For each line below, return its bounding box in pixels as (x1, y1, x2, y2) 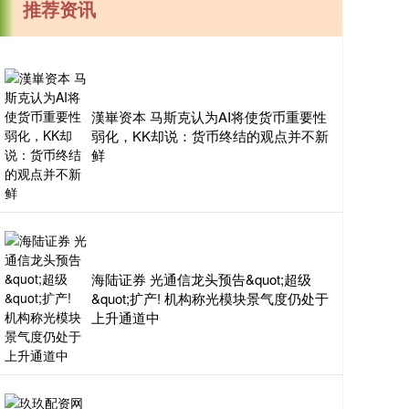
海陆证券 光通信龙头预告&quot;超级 (91, 269, 311, 289)
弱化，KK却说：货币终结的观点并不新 (91, 126, 329, 146)
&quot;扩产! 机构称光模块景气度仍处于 (91, 288, 329, 309)
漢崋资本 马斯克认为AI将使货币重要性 (91, 107, 327, 127)
